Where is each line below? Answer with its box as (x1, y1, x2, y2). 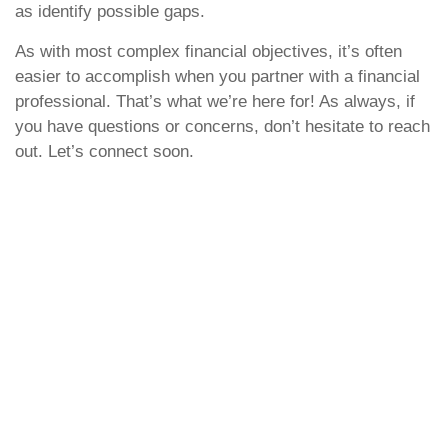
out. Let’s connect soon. (15, 142, 194, 161)
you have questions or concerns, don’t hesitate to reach (15, 117, 430, 136)
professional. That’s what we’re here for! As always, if (15, 92, 415, 111)
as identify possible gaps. (15, 2, 210, 21)
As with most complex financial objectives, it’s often (15, 42, 402, 61)
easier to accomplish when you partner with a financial (15, 67, 420, 86)
